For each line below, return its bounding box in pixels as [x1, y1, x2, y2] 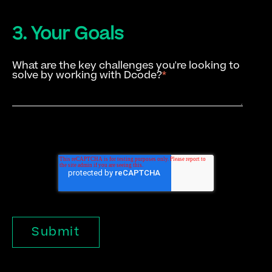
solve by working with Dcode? [12, 68, 162, 83]
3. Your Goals [12, 21, 124, 47]
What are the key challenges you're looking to [12, 58, 240, 73]
